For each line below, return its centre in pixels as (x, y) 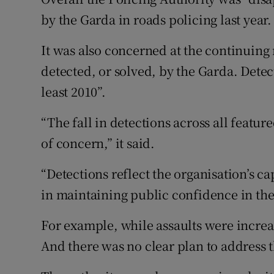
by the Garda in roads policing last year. (157, 20)
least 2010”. (73, 92)
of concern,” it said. (98, 143)
